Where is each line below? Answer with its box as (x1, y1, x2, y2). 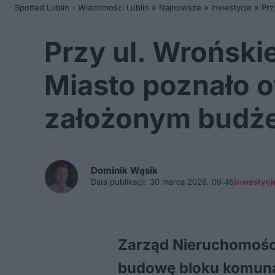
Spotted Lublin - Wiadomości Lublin (15, 2, 149, 12)
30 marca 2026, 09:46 (147, 177, 234, 187)
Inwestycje (211, 2, 252, 12)
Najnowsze (159, 2, 201, 12)
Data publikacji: (91, 177, 147, 187)
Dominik (91, 165, 130, 176)
